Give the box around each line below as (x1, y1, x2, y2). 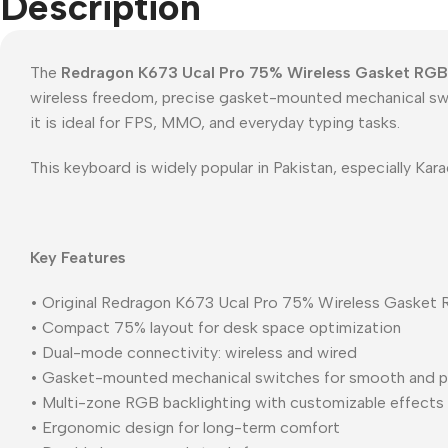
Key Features (30, 247, 126, 267)
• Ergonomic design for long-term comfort (30, 417, 340, 437)
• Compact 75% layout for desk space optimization (30, 317, 401, 337)
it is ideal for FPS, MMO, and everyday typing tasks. (30, 112, 400, 132)
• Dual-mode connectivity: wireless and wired (30, 342, 357, 362)
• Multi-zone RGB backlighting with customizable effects (30, 392, 444, 412)
